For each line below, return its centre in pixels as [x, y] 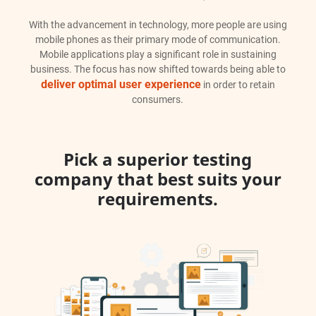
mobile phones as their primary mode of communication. [158, 39]
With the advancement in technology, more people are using [158, 24]
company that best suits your [158, 178]
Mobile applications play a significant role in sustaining [158, 54]
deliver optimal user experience [121, 84]
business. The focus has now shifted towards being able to [158, 69]
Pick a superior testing [158, 159]
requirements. [158, 198]
